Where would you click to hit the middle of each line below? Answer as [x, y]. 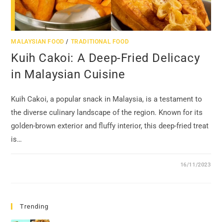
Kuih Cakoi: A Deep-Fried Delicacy [106, 58]
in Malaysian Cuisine [68, 74]
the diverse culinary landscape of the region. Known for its [107, 112]
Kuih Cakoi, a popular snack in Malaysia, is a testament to [107, 99]
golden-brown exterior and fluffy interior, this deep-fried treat [110, 126]
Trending [34, 206]
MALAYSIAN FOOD [38, 41]
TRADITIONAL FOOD [100, 41]
